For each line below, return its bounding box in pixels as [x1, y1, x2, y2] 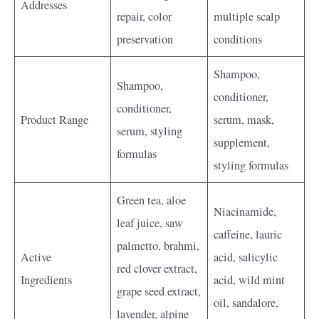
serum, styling [117, 122, 183, 139]
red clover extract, [117, 260, 198, 276]
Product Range [21, 111, 89, 127]
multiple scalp [214, 8, 281, 24]
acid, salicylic [214, 249, 278, 265]
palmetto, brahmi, [117, 237, 200, 253]
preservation [117, 31, 174, 47]
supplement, [214, 134, 271, 150]
